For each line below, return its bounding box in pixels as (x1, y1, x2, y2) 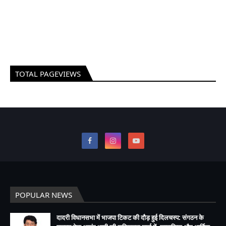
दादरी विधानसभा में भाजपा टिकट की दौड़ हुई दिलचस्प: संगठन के (56, 213, 204, 222)
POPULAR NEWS (15, 190, 72, 200)
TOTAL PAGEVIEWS (15, 69, 81, 79)
